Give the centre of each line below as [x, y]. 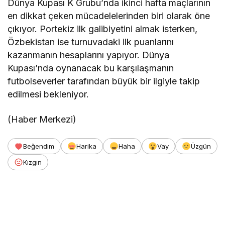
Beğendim [39, 146]
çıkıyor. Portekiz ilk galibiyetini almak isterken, [103, 29]
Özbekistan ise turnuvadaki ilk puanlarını [91, 42]
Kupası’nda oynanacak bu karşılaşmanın [91, 68]
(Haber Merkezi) [42, 120]
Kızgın [32, 162]
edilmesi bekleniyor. [48, 94]
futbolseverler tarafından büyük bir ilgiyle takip [104, 81]
